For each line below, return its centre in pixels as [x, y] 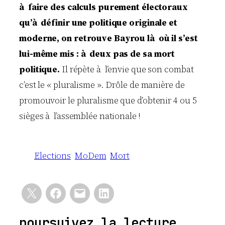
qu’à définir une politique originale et [98, 22]
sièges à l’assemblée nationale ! [80, 116]
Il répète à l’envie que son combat [127, 69]
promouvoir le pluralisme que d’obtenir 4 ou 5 [108, 100]
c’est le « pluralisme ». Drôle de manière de [102, 85]
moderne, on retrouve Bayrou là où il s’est [108, 38]
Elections [53, 156]
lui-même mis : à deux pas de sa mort [97, 53]
